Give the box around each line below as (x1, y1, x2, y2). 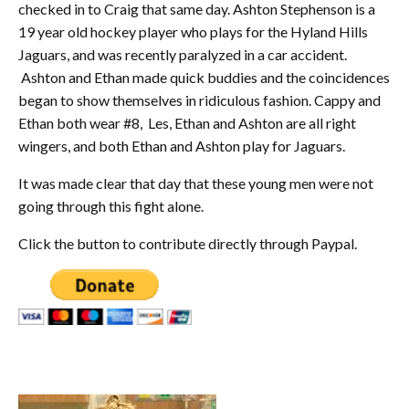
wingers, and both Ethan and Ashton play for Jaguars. (18, 137, 348, 155)
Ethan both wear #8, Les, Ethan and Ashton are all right (18, 114, 356, 132)
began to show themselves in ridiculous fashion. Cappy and (18, 91, 381, 110)
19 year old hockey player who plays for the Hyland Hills (18, 23, 368, 41)
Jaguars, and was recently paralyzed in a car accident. (18, 46, 350, 64)
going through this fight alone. (18, 197, 212, 215)
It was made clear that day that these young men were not (18, 174, 373, 193)
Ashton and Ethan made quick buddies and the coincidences (18, 68, 390, 87)
